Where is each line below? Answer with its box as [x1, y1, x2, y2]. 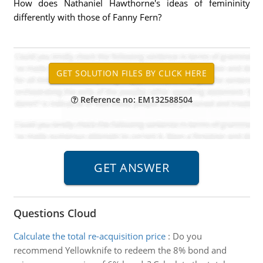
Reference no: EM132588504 [77, 94, 193, 105]
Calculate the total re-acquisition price [13, 230, 166, 242]
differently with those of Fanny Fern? [13, 11, 161, 23]
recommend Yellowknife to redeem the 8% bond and [13, 244, 227, 256]
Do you [172, 230, 202, 242]
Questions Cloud [13, 206, 96, 220]
